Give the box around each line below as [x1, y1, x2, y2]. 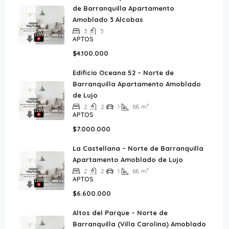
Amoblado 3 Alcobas [73, 15, 143, 24]
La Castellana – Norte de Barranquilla [73, 144, 203, 152]
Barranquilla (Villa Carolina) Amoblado [73, 220, 206, 228]
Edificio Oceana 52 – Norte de [73, 68, 174, 77]
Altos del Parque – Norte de [73, 209, 168, 217]
